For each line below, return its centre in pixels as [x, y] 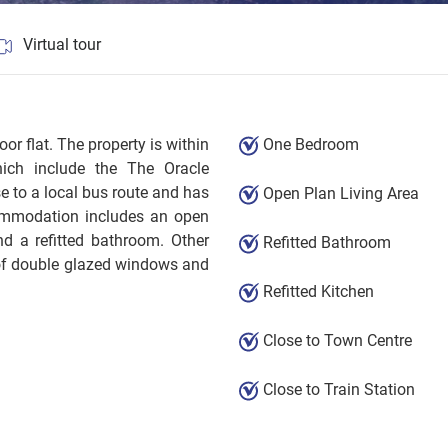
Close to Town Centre [335, 340]
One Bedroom [308, 144]
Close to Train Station [336, 389]
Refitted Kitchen [316, 291]
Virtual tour [60, 44]
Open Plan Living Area [338, 193]
